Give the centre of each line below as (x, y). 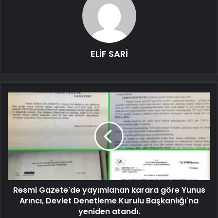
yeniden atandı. (109, 211)
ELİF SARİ (109, 54)
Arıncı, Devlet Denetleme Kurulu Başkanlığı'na (109, 200)
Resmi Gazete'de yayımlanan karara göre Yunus (109, 190)
